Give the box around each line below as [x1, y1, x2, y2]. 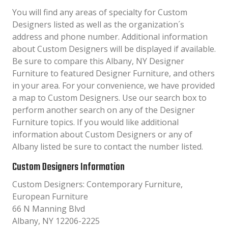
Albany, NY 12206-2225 [12, 215, 100, 226]
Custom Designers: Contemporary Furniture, [12, 179, 183, 190]
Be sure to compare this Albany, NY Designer [12, 55, 184, 67]
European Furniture [12, 191, 88, 202]
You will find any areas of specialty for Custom [12, 7, 187, 18]
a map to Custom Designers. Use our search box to [12, 92, 207, 103]
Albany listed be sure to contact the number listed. [12, 141, 203, 152]
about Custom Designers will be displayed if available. [12, 43, 216, 54]
